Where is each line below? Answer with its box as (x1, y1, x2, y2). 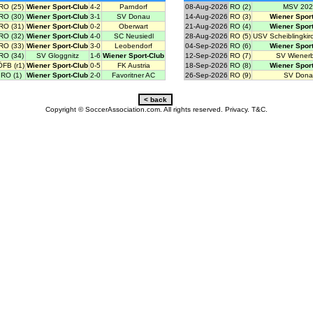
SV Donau (117, 13, 150, 21)
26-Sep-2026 (185, 71, 228, 80)
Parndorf (119, 3, 147, 11)
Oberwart (119, 22, 148, 31)
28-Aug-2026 (185, 32, 228, 41)
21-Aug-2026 (185, 22, 228, 31)
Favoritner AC (112, 71, 155, 80)
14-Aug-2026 (185, 13, 228, 21)
